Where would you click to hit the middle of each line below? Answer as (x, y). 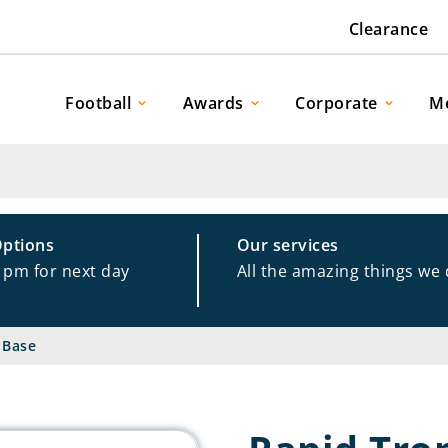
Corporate (336, 102)
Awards (213, 102)
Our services (287, 245)
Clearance (388, 29)
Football (98, 102)
